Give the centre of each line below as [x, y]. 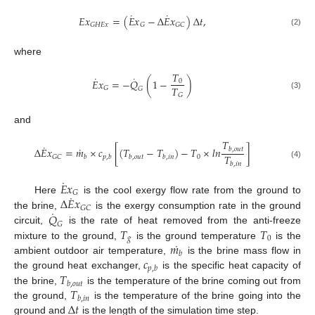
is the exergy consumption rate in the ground [197, 205]
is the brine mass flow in [242, 251]
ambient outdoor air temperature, [92, 251]
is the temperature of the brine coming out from [193, 280]
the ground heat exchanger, [77, 265]
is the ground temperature [196, 235]
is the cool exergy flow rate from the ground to [190, 189]
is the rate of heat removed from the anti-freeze [182, 220]
